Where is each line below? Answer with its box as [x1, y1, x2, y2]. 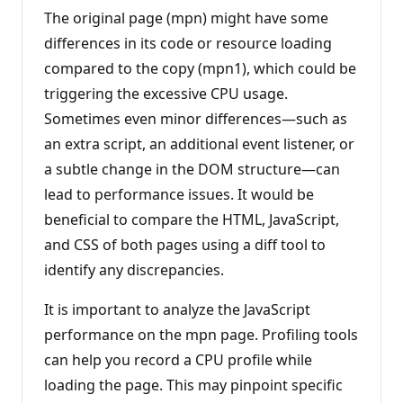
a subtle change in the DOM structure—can [44, 158, 340, 179]
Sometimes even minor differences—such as [44, 108, 347, 129]
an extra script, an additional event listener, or [44, 133, 354, 154]
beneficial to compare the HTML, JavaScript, [44, 209, 339, 229]
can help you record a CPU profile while [44, 349, 312, 370]
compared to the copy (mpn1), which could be [44, 58, 356, 78]
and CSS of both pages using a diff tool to [44, 234, 326, 255]
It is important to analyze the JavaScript [44, 299, 310, 319]
